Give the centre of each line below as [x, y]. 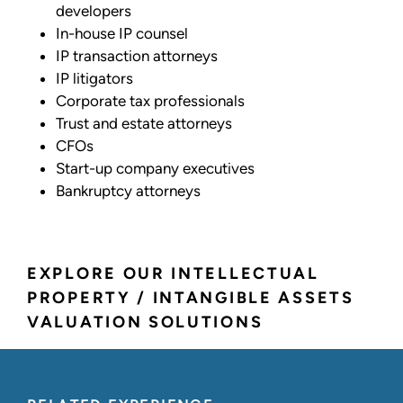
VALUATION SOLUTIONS [145, 322]
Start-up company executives [155, 168]
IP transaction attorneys [137, 55]
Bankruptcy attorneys [128, 190]
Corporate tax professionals [150, 100]
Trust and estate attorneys [144, 123]
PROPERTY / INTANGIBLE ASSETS [191, 297]
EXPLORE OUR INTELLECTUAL [173, 273]
